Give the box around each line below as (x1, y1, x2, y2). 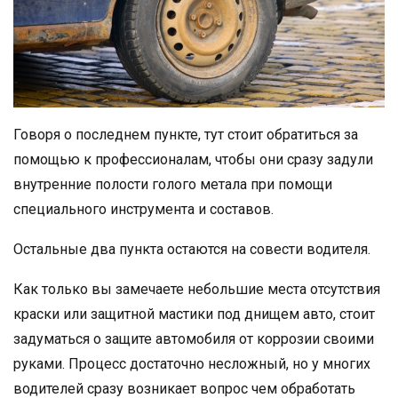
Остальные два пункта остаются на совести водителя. (13, 240, 370, 258)
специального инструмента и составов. (13, 200, 274, 218)
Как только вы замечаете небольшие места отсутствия (13, 280, 380, 298)
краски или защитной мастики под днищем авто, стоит (13, 305, 375, 322)
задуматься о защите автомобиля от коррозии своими (13, 330, 374, 347)
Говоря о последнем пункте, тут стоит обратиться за (13, 125, 358, 143)
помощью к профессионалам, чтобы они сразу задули (13, 150, 373, 168)
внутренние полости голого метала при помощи (13, 175, 332, 193)
